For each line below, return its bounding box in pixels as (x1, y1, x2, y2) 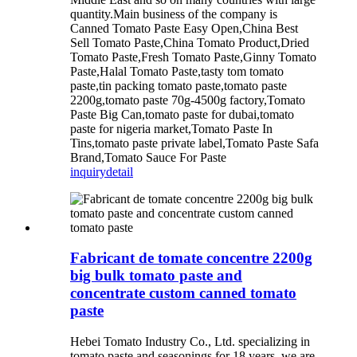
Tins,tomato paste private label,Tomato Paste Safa (70, 135, 319, 150)
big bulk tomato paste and (70, 267, 242, 284)
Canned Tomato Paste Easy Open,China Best (70, 21, 298, 35)
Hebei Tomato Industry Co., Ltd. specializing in (70, 335, 310, 349)
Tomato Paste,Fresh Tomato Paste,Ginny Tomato (70, 49, 316, 64)
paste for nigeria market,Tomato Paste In (70, 121, 273, 135)
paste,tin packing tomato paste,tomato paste (70, 78, 287, 92)
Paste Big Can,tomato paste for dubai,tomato (70, 107, 294, 121)
